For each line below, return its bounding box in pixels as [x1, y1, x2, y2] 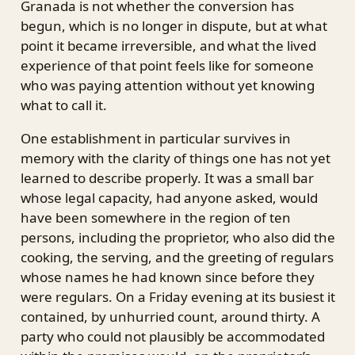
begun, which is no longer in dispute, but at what [20, 17, 327, 36]
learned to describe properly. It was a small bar [20, 169, 314, 188]
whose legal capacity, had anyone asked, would [20, 189, 318, 208]
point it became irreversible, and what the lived [20, 36, 316, 55]
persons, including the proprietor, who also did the [20, 228, 335, 247]
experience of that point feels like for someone [20, 56, 314, 75]
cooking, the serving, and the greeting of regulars [20, 248, 334, 267]
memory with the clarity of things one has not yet [20, 149, 330, 168]
